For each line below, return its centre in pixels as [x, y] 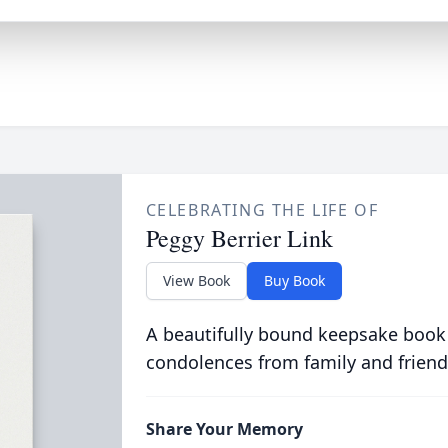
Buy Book [294, 280]
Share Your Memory [224, 429]
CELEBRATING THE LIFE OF [262, 210]
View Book [196, 280]
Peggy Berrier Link [239, 238]
